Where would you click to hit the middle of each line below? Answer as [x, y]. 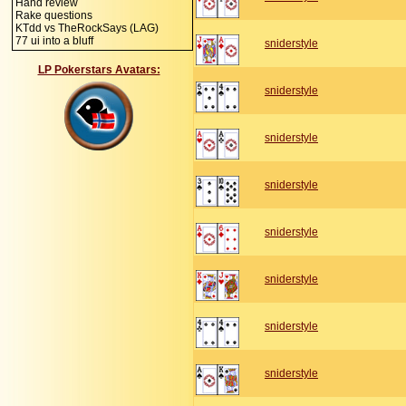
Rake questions [54, 15]
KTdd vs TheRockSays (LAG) [87, 28]
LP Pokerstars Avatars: [99, 70]
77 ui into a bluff [54, 41]
